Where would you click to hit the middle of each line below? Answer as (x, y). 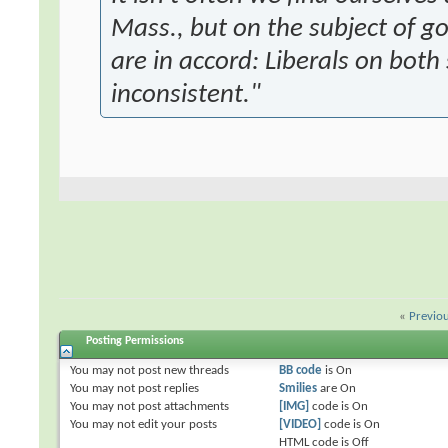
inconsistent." (186, 96)
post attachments (182, 407)
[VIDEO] (299, 425)
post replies (167, 389)
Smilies (297, 389)
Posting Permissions (134, 341)
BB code (300, 371)
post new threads (182, 371)
